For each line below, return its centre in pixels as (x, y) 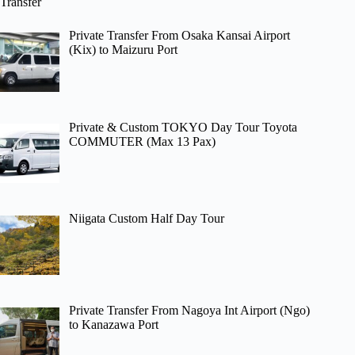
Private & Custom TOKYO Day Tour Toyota (183, 127)
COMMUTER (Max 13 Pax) (142, 141)
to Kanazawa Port (114, 325)
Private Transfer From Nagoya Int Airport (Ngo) (189, 311)
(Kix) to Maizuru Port (123, 49)
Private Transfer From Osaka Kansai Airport (179, 35)
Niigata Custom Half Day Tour (147, 219)
